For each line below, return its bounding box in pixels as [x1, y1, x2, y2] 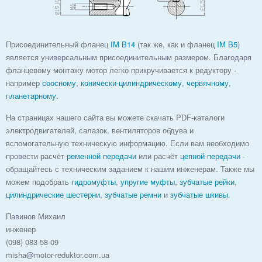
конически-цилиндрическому [81, 77, 182, 88]
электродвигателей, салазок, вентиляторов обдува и [6, 124, 194, 136]
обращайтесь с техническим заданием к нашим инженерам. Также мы [6, 163, 254, 174]
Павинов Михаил [6, 210, 65, 222]
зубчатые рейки [180, 175, 235, 187]
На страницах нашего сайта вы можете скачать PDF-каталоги [6, 111, 225, 123]
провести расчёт [6, 150, 67, 161]
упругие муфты [120, 175, 175, 187]
